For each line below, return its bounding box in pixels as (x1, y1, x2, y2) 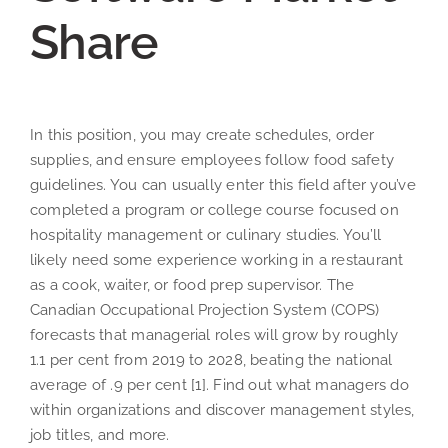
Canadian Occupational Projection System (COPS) (30, 301, 380, 320)
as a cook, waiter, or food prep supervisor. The (30, 276, 355, 295)
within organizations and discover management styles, (30, 401, 415, 420)
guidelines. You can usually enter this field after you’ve (30, 176, 416, 195)
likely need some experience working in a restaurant (30, 251, 404, 270)
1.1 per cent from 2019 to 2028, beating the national (30, 351, 393, 370)
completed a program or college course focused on (30, 201, 399, 220)
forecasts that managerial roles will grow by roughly (30, 326, 399, 345)
